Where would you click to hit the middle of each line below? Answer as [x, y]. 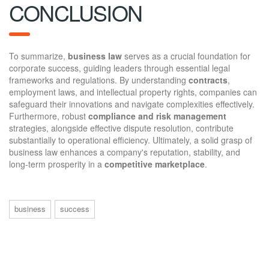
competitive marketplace [155, 164]
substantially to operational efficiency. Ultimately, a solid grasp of [131, 140]
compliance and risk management [157, 116]
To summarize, [38, 56]
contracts [208, 80]
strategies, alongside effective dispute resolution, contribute [121, 128]
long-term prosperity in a [57, 164]
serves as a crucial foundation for [186, 56]
